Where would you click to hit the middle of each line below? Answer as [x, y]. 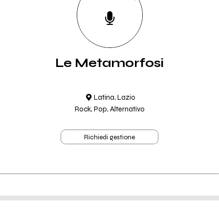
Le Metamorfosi [109, 63]
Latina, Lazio [115, 97]
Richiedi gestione [109, 137]
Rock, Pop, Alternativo [109, 109]
